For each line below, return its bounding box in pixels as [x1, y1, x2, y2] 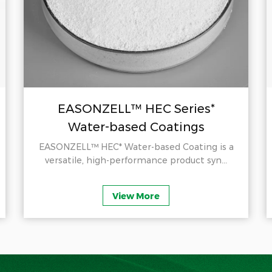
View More [112, 191, 160, 202]
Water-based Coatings [67, 120, 205, 134]
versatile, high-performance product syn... [45, 155, 227, 166]
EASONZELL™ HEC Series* [57, 101, 215, 116]
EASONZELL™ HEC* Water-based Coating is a [38, 141, 234, 152]
